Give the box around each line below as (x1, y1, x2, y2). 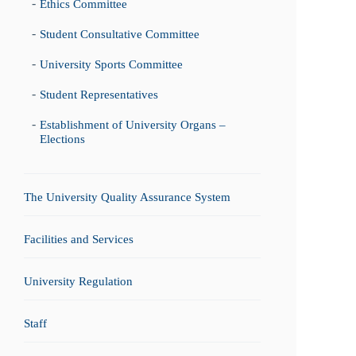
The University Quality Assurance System (24, 191, 230, 203)
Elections (40, 133, 85, 145)
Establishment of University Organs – (40, 118, 226, 131)
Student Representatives (40, 88, 158, 101)
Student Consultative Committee (40, 28, 199, 41)
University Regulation (24, 275, 133, 288)
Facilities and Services (24, 233, 133, 246)
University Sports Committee (40, 58, 183, 71)
